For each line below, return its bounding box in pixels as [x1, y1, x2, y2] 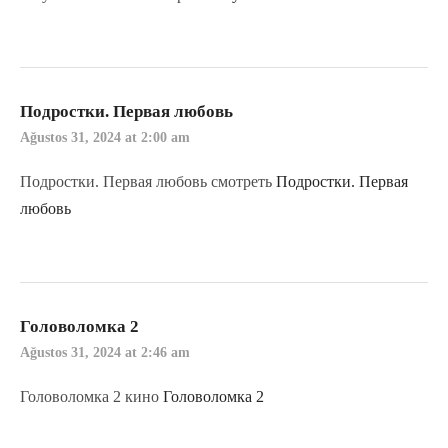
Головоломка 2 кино [20, 387, 163, 405]
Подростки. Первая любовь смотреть [20, 173, 276, 191]
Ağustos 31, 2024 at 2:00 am [20, 130, 190, 146]
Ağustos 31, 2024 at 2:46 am [20, 344, 190, 360]
